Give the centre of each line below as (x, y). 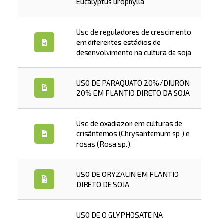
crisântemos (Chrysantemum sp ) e (133, 133)
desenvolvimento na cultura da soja (133, 52)
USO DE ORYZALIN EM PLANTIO (127, 174)
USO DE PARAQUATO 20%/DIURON (133, 83)
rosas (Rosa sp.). (104, 144)
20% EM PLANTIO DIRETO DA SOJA (133, 93)
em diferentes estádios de (118, 42)
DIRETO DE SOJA (102, 184)
